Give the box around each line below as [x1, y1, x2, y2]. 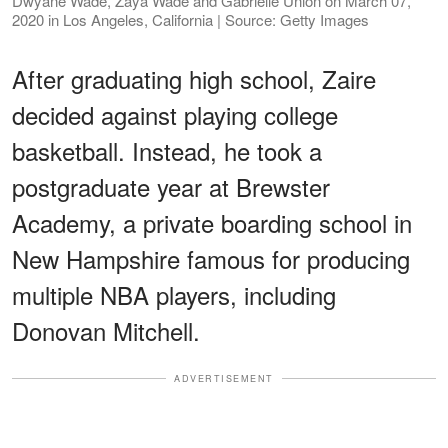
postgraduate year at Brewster [12, 168, 330, 204]
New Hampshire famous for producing [12, 240, 410, 276]
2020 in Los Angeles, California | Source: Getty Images [12, 8, 369, 30]
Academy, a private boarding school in [12, 204, 412, 240]
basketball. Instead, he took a [12, 132, 322, 168]
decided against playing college [12, 96, 338, 132]
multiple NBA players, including [12, 276, 336, 312]
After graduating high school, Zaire [12, 60, 376, 96]
